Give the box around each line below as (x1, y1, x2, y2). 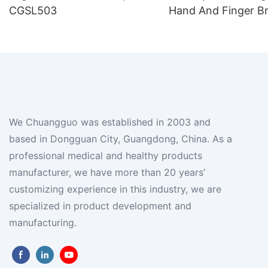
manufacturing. (9, 216, 77, 229)
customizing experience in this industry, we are (9, 182, 221, 195)
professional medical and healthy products (9, 149, 202, 162)
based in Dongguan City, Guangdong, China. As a (9, 132, 232, 145)
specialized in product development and (9, 199, 191, 212)
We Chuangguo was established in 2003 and (9, 115, 211, 128)
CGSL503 (9, 4, 57, 17)
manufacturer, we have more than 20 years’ (9, 166, 205, 178)
